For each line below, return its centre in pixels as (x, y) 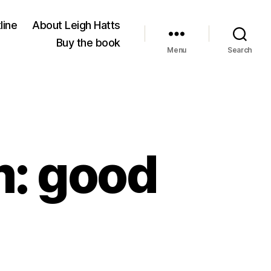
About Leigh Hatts (76, 25)
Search (240, 50)
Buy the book (88, 42)
